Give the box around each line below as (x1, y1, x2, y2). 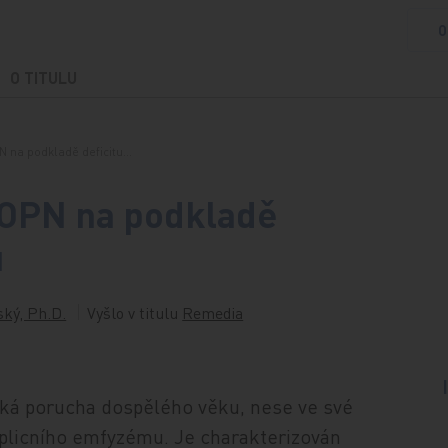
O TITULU (9, 67, 77, 88)
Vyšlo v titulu (87, 302, 183, 323)
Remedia (182, 302, 244, 323)
